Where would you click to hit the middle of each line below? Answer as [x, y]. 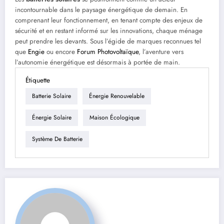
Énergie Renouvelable [117, 96]
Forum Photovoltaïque [108, 51]
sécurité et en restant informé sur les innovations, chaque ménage [109, 30]
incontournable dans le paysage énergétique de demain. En [101, 9]
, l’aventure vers [161, 51]
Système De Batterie [57, 139]
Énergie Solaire [52, 118]
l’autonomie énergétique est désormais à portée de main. [97, 62]
